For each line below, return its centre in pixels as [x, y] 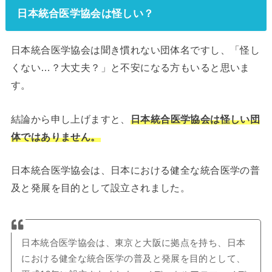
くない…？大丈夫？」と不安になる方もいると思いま [130, 68]
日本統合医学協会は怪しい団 [195, 119]
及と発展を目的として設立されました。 [100, 188]
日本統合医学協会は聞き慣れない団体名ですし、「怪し [135, 50]
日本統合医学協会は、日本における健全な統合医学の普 [135, 170]
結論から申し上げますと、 [70, 119]
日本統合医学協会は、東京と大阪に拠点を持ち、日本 [134, 243]
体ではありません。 [56, 136]
